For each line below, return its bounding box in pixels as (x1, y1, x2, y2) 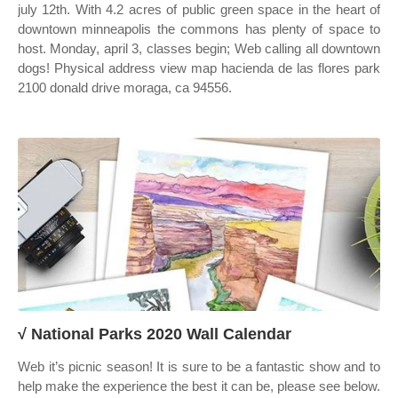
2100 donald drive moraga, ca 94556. (18, 80, 232, 95)
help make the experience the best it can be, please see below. (18, 378, 380, 394)
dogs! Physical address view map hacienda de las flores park (18, 60, 380, 76)
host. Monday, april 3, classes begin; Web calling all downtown (18, 41, 380, 56)
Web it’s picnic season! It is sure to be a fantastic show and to (18, 359, 380, 374)
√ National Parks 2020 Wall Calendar (18, 325, 291, 343)
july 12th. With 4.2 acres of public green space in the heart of (18, 2, 380, 17)
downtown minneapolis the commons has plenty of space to (18, 21, 380, 36)
